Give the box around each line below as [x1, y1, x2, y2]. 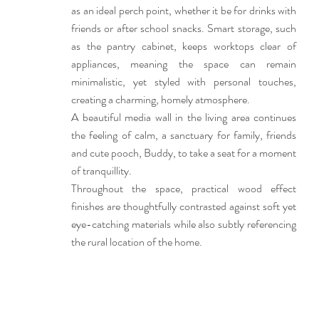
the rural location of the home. [71, 234, 202, 250]
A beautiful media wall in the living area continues [71, 109, 296, 125]
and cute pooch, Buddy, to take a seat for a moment [71, 145, 296, 161]
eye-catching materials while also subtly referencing [71, 216, 296, 232]
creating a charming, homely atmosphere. [71, 91, 250, 108]
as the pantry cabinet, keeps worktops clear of [71, 38, 296, 54]
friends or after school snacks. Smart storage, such [71, 20, 296, 36]
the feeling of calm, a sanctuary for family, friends [71, 127, 296, 143]
